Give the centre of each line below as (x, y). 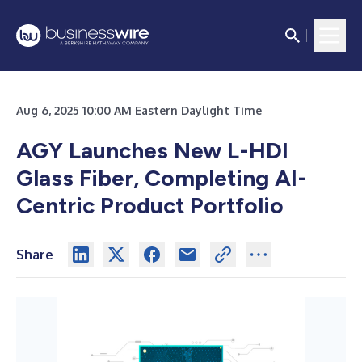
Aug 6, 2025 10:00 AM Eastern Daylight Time (139, 110)
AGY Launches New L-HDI (152, 150)
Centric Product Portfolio (150, 205)
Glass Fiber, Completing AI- (162, 178)
